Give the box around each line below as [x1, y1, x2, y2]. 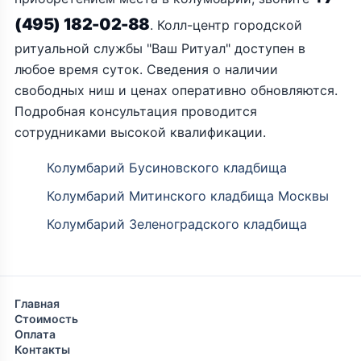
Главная [15, 297, 60, 310]
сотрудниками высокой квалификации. [15, 124, 266, 140]
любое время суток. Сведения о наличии [15, 61, 278, 77]
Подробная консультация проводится [15, 103, 257, 119]
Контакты [15, 342, 70, 356]
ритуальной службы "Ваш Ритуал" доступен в [15, 40, 305, 56]
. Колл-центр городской [150, 17, 303, 33]
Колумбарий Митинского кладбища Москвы [47, 188, 329, 204]
